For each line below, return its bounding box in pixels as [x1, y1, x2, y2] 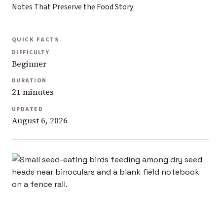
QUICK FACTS [12, 35, 60, 44]
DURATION [12, 76, 47, 85]
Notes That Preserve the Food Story [12, 1, 133, 12]
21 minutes [12, 86, 54, 98]
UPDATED [12, 105, 43, 113]
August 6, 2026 [12, 114, 68, 126]
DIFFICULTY [12, 48, 50, 57]
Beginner [12, 58, 46, 70]
